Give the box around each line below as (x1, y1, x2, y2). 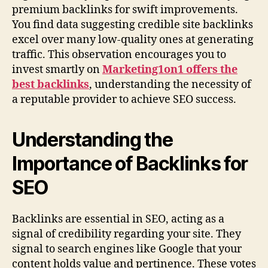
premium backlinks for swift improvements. (12, 3, 238, 17)
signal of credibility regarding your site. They (12, 227, 241, 242)
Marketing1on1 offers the (102, 63, 237, 77)
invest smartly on (12, 63, 102, 77)
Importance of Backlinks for (12, 152, 248, 176)
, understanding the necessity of (89, 78, 251, 92)
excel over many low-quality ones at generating (12, 33, 254, 47)
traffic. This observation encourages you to (12, 48, 226, 62)
